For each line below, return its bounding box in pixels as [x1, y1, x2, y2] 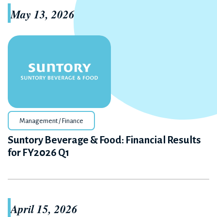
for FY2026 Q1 [8, 147, 69, 158]
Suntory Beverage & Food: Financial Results [8, 135, 201, 146]
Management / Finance [19, 117, 83, 124]
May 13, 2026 [11, 6, 75, 22]
